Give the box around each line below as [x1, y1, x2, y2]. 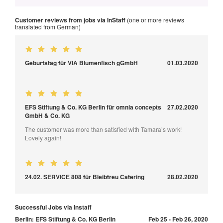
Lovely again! [25, 133, 61, 142]
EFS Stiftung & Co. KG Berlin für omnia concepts [25, 102, 161, 111]
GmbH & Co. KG [25, 111, 70, 120]
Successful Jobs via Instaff [15, 202, 92, 212]
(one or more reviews [125, 15, 184, 24]
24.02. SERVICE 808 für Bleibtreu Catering [25, 172, 144, 181]
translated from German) [15, 22, 81, 31]
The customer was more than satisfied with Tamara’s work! [25, 124, 182, 133]
